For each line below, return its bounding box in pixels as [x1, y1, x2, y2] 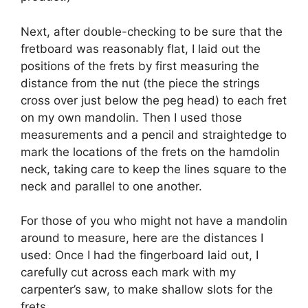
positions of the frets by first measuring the [21, 58, 259, 73]
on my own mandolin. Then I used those [21, 110, 242, 124]
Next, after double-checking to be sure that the [21, 24, 283, 38]
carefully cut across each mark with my [21, 265, 236, 280]
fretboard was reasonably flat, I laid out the [21, 41, 261, 56]
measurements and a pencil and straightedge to [21, 127, 287, 142]
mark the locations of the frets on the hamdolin [21, 144, 280, 159]
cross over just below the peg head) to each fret [21, 93, 287, 107]
